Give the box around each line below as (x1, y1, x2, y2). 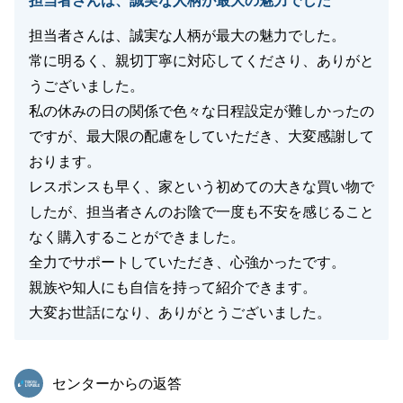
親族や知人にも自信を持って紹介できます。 (29, 280, 317, 295)
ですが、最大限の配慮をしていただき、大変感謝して (29, 129, 374, 144)
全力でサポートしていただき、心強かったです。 (29, 255, 345, 270)
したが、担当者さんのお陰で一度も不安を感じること (29, 204, 374, 219)
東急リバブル (49, 369, 136, 384)
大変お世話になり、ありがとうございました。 (29, 305, 331, 320)
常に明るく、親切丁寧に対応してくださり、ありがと (29, 53, 374, 68)
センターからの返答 (52, 376, 182, 391)
